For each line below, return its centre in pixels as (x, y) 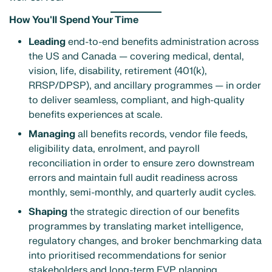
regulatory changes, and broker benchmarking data (145, 241)
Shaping (48, 212)
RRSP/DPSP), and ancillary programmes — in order (145, 85)
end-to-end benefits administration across (162, 42)
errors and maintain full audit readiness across (133, 178)
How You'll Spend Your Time (74, 20)
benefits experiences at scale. (95, 114)
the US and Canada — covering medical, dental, (136, 56)
